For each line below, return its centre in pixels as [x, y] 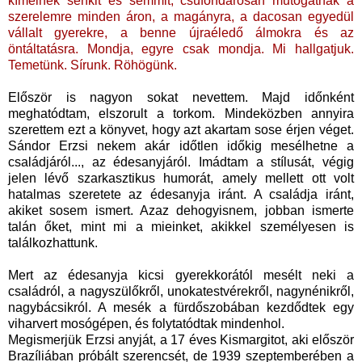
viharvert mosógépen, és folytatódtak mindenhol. [149, 324]
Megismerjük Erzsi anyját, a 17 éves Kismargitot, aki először [181, 340]
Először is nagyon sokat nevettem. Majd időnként [181, 98]
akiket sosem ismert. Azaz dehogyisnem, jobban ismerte [181, 211]
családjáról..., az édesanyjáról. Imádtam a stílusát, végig [181, 162]
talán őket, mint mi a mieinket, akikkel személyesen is [181, 227]
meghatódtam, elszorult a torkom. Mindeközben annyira [181, 114]
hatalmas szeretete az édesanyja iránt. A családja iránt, [181, 195]
